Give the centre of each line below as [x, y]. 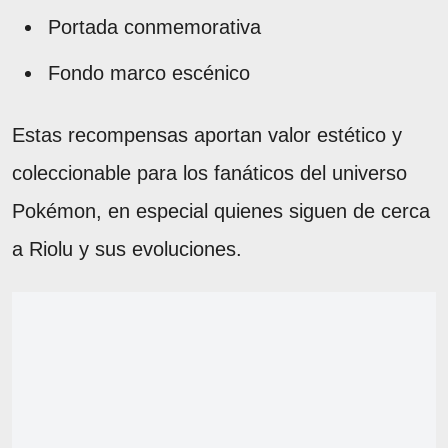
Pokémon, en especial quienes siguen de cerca [221, 210]
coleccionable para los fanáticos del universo [209, 172]
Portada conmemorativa [154, 26]
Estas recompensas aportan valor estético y [207, 134]
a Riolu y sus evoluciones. [127, 248]
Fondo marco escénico [149, 72]
